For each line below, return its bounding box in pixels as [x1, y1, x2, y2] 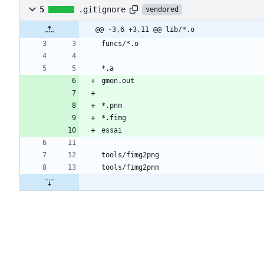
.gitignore [78, 5, 126, 15]
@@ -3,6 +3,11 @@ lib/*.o [95, 25, 194, 34]
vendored [146, 5, 179, 14]
